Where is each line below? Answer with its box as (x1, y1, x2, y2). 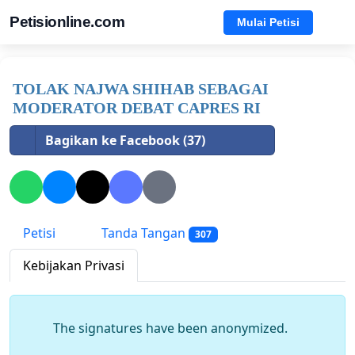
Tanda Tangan (98, 224, 189, 242)
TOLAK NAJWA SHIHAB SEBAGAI (13, 80, 269, 97)
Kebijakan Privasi (23, 257, 124, 275)
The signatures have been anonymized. (53, 319, 288, 338)
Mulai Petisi (237, 15, 300, 29)
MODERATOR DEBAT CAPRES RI (13, 99, 261, 116)
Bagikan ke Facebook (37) (45, 132, 205, 149)
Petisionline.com (10, 13, 124, 30)
